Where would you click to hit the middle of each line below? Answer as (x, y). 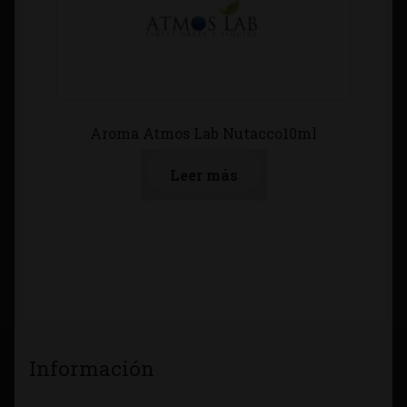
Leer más (203, 175)
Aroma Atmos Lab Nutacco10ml (203, 133)
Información (92, 367)
